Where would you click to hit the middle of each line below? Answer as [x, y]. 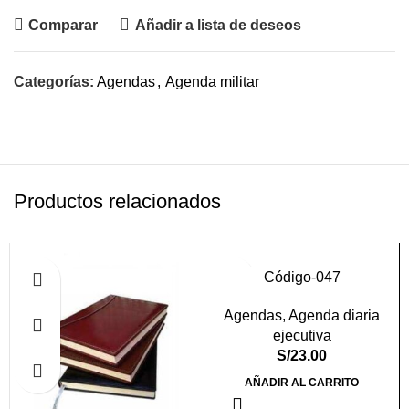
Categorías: [54, 82]
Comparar [63, 25]
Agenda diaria [334, 315]
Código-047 [302, 277]
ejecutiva [302, 336]
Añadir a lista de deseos [218, 25]
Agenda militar [212, 82]
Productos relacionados [117, 201]
